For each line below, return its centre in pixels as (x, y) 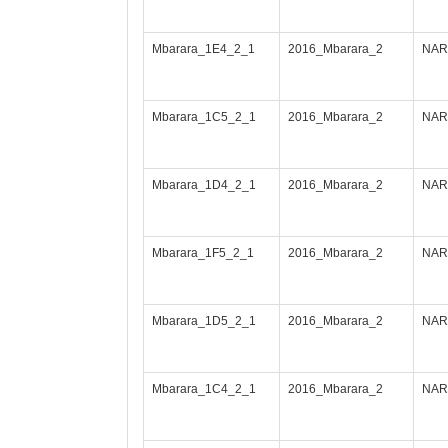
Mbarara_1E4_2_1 (203, 49)
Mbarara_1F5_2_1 (203, 253)
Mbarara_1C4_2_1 (204, 389)
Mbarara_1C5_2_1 (204, 117)
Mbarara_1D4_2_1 (204, 185)
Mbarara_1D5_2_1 (204, 321)
